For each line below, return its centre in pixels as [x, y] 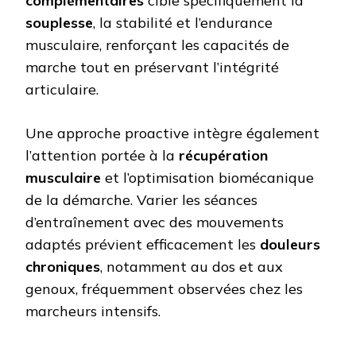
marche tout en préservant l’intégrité [152, 67]
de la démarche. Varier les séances [141, 199]
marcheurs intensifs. [93, 311]
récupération [223, 155]
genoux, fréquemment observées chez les [164, 288]
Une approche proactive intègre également [172, 133]
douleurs [290, 244]
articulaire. [62, 89]
